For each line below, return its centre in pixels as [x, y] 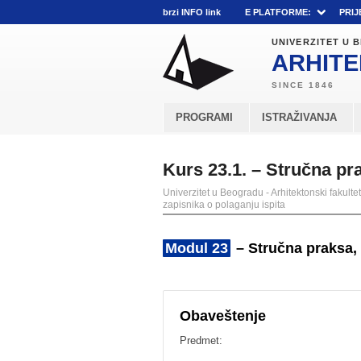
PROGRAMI [204, 117]
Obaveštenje [223, 316]
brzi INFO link [192, 12]
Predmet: [201, 340]
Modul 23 [197, 248]
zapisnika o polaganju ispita [224, 205]
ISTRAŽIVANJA [299, 117]
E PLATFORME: [278, 12]
